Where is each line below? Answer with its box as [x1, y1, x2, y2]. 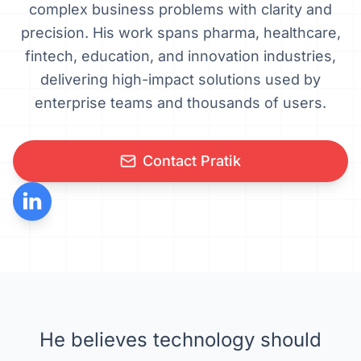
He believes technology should [39, 328, 322, 351]
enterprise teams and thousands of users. [35, 94, 326, 111]
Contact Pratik [143, 152, 241, 169]
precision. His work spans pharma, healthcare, [20, 24, 341, 41]
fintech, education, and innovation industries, [25, 48, 336, 64]
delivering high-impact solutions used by [40, 71, 321, 88]
